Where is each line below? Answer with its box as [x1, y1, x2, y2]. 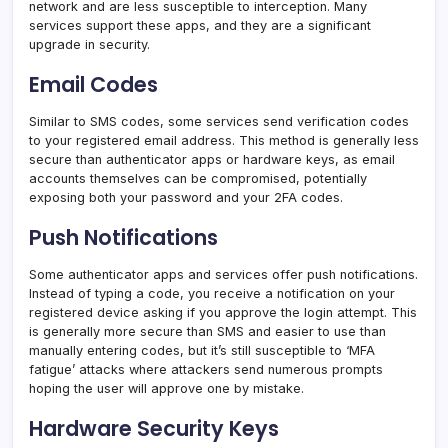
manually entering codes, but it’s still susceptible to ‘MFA [29, 343, 375, 359]
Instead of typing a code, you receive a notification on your [29, 286, 395, 302]
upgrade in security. [29, 37, 150, 53]
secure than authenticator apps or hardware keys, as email [29, 152, 395, 168]
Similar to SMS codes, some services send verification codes [29, 114, 409, 130]
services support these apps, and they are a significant [29, 18, 371, 34]
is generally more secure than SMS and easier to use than [29, 324, 386, 340]
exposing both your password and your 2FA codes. [29, 190, 343, 206]
